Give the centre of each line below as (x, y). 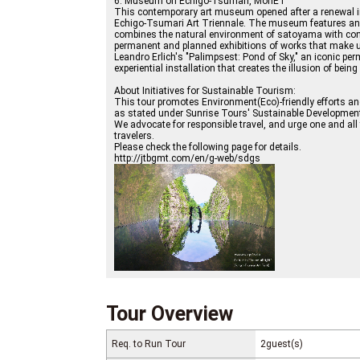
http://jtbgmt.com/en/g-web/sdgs (187, 159)
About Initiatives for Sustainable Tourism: (205, 91)
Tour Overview (170, 314)
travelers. (134, 136)
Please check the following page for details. (208, 147)
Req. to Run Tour (149, 344)
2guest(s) (282, 344)
